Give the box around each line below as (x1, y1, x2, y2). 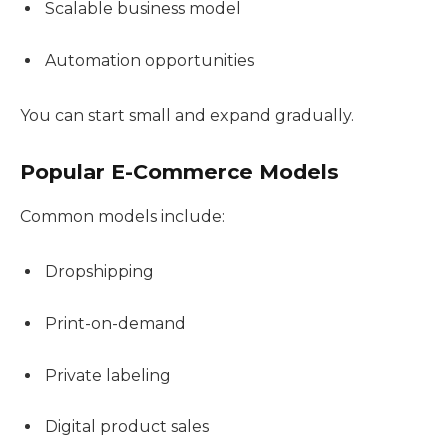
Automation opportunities (45, 50, 254, 70)
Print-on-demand (45, 314, 186, 334)
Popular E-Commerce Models (20, 159, 339, 185)
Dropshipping (45, 262, 154, 282)
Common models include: (20, 206, 225, 226)
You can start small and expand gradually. (20, 106, 354, 126)
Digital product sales (45, 417, 209, 437)
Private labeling (45, 365, 171, 385)
